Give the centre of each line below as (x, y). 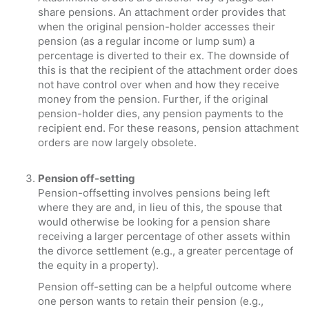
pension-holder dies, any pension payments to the (161, 114)
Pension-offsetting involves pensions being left (154, 193)
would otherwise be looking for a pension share (154, 222)
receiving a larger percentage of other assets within (164, 237)
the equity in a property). (98, 266)
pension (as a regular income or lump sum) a (146, 41)
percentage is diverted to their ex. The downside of (163, 56)
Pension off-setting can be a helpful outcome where (165, 287)
